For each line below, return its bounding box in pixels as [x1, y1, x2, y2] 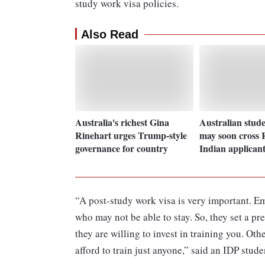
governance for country [75, 141, 168, 155]
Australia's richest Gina [75, 115, 169, 129]
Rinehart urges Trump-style [75, 128, 187, 142]
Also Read [81, 28, 138, 41]
